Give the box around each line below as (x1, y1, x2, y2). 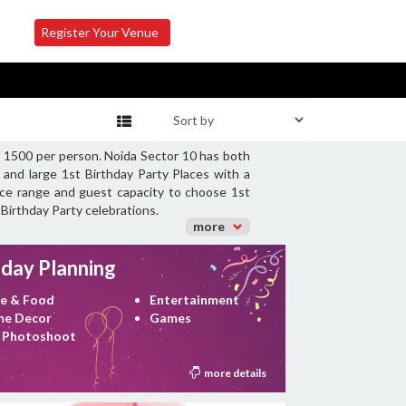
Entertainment (150, 292, 239, 307)
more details (200, 366, 266, 380)
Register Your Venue (41, 24, 159, 40)
